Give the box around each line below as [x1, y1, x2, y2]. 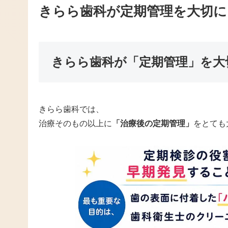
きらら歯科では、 [39, 105, 104, 114]
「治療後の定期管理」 [112, 119, 193, 128]
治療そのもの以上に [39, 119, 112, 128]
